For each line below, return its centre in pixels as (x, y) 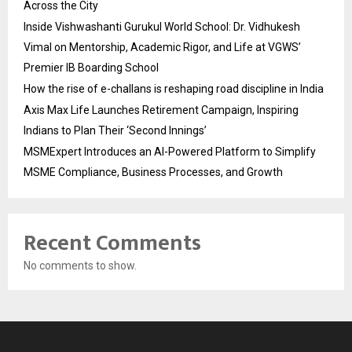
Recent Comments (112, 244)
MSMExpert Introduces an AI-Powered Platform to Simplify (170, 152)
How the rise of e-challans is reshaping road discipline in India (174, 89)
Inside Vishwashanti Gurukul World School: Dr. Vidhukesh (162, 27)
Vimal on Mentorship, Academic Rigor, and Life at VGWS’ (162, 48)
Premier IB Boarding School (91, 68)
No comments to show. (80, 266)
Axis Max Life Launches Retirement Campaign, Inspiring (161, 110)
